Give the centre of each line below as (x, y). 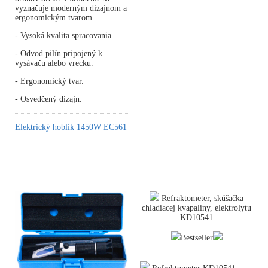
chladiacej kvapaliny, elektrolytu (197, 208)
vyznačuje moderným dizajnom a (71, 8)
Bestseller (197, 238)
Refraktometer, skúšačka (201, 199)
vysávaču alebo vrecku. (54, 63)
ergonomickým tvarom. (55, 18)
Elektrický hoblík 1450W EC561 (71, 127)
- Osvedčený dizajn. (48, 99)
